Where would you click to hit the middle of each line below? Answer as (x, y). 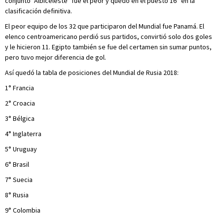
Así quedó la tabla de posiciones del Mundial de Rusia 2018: (92, 73)
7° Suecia (19, 180)
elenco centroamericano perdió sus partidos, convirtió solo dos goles (109, 37)
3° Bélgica (20, 118)
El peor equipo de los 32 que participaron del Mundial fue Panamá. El (105, 26)
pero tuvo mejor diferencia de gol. (55, 57)
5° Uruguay (21, 149)
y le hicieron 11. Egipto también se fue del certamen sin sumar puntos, (108, 47)
